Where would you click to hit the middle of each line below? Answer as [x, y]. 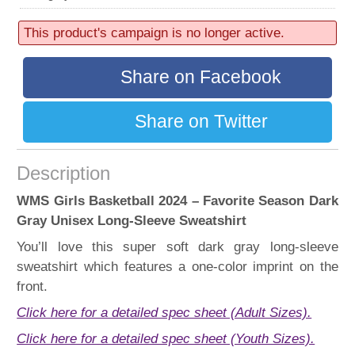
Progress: [146, 15]
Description [64, 174]
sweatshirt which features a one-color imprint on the [177, 267]
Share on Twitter [201, 121]
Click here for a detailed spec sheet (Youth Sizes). [166, 339]
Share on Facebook [201, 77]
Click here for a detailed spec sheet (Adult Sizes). [164, 313]
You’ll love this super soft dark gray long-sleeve [177, 247]
